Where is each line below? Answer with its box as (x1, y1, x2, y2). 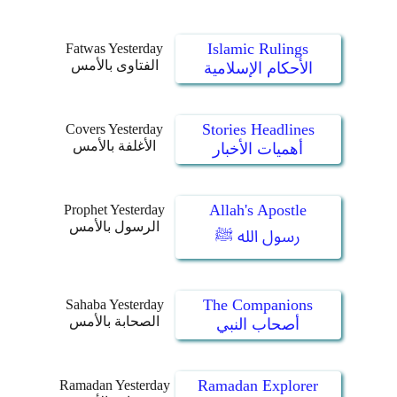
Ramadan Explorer (198, 377, 318, 394)
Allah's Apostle (209, 201, 307, 219)
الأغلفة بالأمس (73, 138, 156, 153)
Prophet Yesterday (64, 202, 165, 217)
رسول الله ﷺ (215, 228, 300, 245)
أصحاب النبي (216, 315, 300, 333)
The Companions (203, 296, 313, 314)
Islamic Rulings (207, 40, 308, 58)
